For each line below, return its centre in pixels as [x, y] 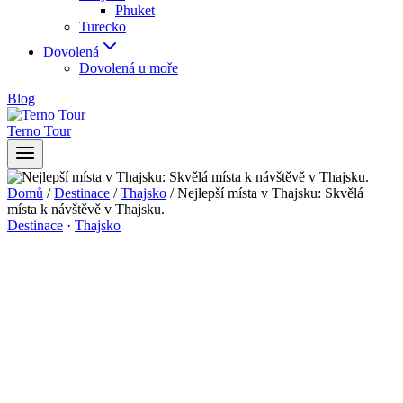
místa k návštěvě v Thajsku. [86, 209]
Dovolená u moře [129, 68]
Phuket [135, 10]
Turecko [103, 27]
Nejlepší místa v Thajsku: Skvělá [270, 193]
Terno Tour [39, 131]
